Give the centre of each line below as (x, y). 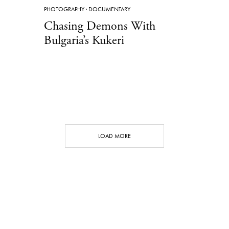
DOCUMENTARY (109, 9)
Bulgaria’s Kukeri (84, 40)
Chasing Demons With (100, 26)
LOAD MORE (114, 136)
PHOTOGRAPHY (64, 9)
